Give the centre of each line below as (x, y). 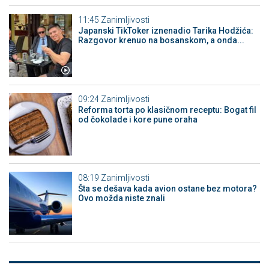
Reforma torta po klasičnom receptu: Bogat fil (167, 110)
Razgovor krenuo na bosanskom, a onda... (161, 40)
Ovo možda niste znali (121, 198)
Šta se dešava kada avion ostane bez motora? (167, 189)
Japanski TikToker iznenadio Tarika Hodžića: (165, 31)
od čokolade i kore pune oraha (138, 119)
